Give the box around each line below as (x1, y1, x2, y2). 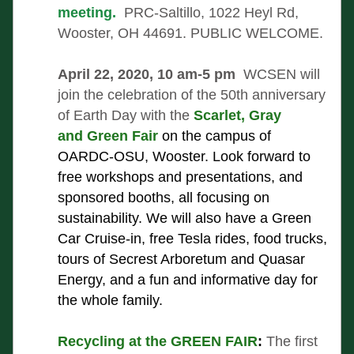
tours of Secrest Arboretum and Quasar (58, 251, 305, 267)
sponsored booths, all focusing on (58, 190, 269, 205)
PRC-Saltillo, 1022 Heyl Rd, (124, 5, 299, 21)
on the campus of (158, 128, 271, 144)
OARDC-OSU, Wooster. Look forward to (58, 149, 311, 164)
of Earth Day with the (58, 107, 194, 123)
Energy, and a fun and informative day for (58, 272, 318, 288)
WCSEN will (239, 66, 320, 82)
